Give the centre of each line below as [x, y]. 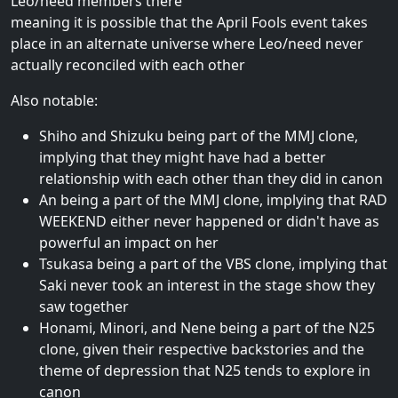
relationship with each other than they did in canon [211, 178]
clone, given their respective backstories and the [202, 349]
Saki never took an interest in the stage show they [207, 285]
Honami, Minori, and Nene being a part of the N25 [207, 327]
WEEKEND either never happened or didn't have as [209, 221]
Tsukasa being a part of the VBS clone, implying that [213, 263]
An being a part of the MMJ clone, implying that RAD [213, 199]
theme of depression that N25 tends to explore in [205, 370]
